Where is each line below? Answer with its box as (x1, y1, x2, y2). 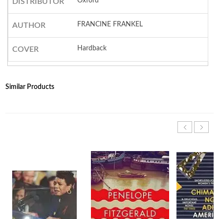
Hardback (77, 45, 107, 52)
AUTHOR (12, 22, 45, 30)
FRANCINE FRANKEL (77, 21, 143, 28)
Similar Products (5, 84, 55, 91)
